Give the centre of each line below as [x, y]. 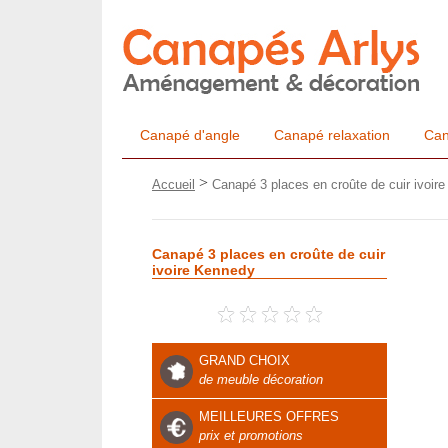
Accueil [173, 184]
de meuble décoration [261, 379]
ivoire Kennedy [203, 270]
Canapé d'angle [190, 135]
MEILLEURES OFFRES [269, 416]
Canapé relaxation [332, 135]
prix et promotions [251, 435]
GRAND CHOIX [244, 360]
